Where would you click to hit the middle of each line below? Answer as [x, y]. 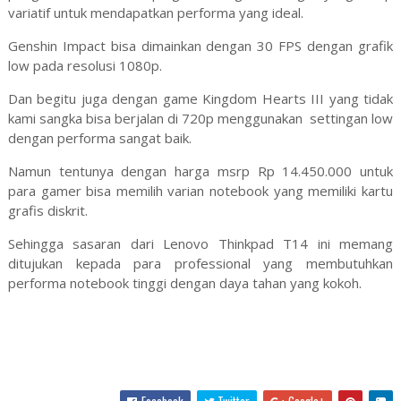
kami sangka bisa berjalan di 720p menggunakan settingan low [200, 118]
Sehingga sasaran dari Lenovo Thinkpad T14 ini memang [200, 243]
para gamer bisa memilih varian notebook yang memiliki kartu [200, 190]
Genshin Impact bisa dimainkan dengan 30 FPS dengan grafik [200, 45]
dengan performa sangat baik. [99, 137]
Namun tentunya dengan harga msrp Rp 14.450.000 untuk [200, 171]
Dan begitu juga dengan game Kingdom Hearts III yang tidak [200, 98]
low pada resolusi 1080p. [85, 65]
